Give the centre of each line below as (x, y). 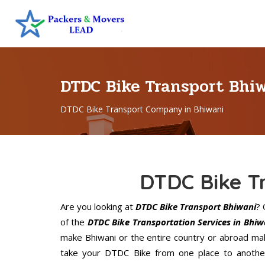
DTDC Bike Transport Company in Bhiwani (142, 109)
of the (74, 222)
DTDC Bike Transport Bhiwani (195, 207)
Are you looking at (97, 207)
